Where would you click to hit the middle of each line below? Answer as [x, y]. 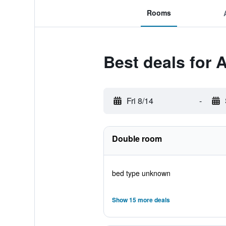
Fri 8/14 [140, 101]
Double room [137, 138]
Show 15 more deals [141, 200]
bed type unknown [141, 173]
